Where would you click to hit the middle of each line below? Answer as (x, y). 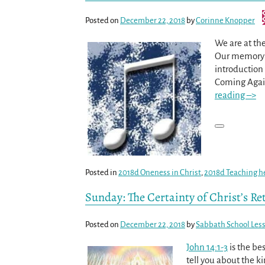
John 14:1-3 (207, 247)
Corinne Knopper (225, 20)
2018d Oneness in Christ (160, 173)
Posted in (101, 173)
